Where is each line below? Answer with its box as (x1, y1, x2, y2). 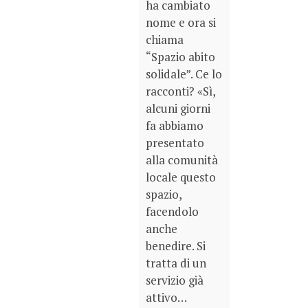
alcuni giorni (146, 100, 210, 116)
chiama (146, 31, 184, 47)
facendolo (146, 203, 199, 219)
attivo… (146, 289, 187, 305)
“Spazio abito (146, 48, 215, 65)
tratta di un (146, 254, 206, 271)
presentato (146, 134, 204, 151)
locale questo (146, 168, 216, 185)
